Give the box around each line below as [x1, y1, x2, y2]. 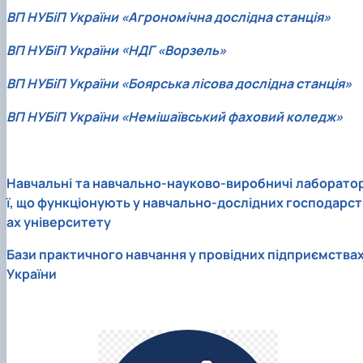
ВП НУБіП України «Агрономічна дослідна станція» [6, 7, 331, 26]
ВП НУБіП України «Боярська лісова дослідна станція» [6, 74, 352, 92]
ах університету [6, 212, 111, 231]
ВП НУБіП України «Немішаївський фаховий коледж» [6, 107, 343, 126]
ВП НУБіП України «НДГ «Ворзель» [6, 41, 226, 59]
